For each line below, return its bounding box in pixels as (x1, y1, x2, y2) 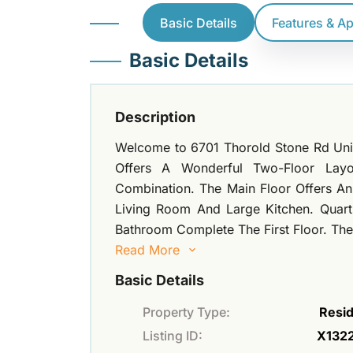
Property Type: (143, 304, 230, 321)
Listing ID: (143, 328, 203, 344)
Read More (115, 242, 180, 258)
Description (115, 109, 195, 126)
